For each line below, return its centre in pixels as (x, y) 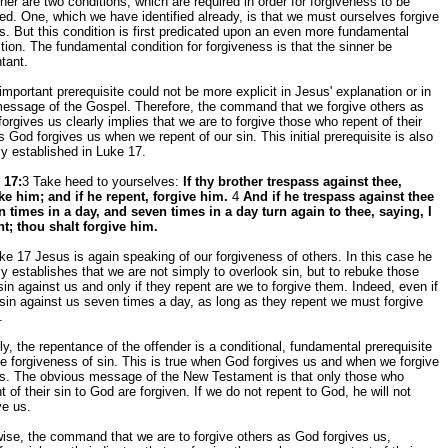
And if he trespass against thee (338, 196)
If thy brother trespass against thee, (292, 181)
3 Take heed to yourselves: (102, 181)
